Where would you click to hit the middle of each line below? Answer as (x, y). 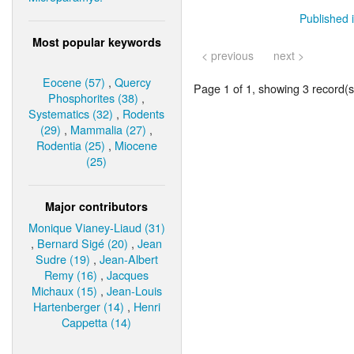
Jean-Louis (134, 290)
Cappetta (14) (97, 322)
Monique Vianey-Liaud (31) (97, 227)
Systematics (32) (71, 113)
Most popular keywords (97, 41)
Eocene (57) (74, 81)
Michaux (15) (64, 290)
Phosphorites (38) (94, 97)
